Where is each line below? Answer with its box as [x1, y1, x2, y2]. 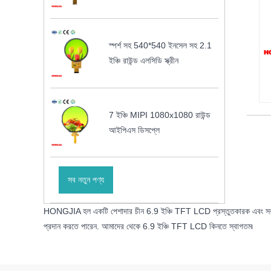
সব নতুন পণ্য [67, 175, 104, 185]
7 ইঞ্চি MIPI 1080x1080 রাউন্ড [109, 109, 211, 120]
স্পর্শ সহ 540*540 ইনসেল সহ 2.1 [109, 41, 212, 51]
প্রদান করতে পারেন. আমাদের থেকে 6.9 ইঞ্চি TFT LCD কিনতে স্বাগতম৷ [44, 221, 253, 232]
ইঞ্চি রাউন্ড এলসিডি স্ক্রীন [109, 56, 179, 66]
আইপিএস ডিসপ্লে [109, 125, 160, 135]
